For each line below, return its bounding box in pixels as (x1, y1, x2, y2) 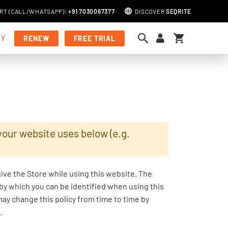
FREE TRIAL (73, 34, 116, 43)
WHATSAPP (29, 8, 63, 15)
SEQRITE (165, 8, 191, 15)
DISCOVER (135, 8, 166, 15)
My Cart (183, 32, 206, 40)
